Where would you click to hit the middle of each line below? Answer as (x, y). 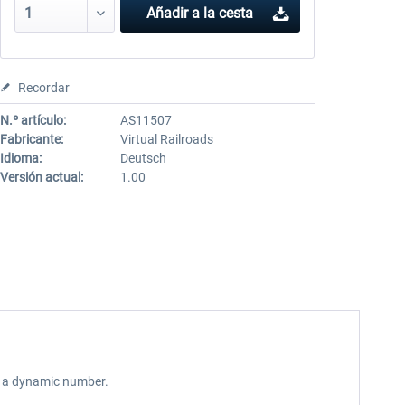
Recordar (43, 88)
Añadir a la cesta (199, 13)
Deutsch (143, 158)
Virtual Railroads (166, 139)
